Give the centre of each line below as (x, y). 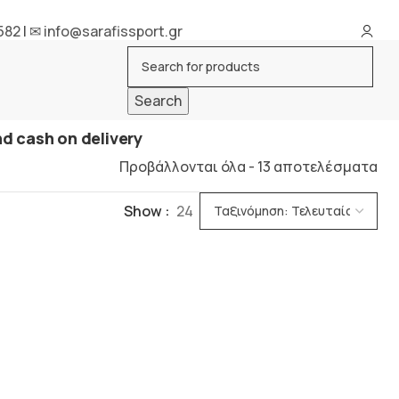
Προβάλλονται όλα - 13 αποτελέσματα (248, 167)
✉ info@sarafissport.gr (106, 31)
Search (158, 100)
